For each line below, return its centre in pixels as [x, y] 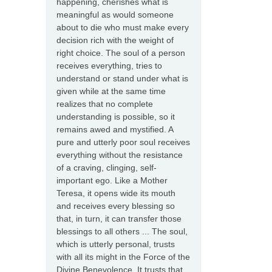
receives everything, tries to [109, 66]
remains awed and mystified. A [115, 130]
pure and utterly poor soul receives [123, 142]
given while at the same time [111, 91]
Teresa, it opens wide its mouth [116, 193]
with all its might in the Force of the [123, 257]
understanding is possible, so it [116, 117]
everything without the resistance [120, 155]
